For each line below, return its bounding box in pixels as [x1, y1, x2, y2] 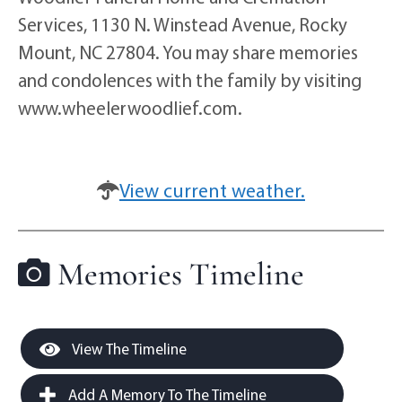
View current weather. [119, 178, 305, 204]
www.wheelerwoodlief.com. [18, 96, 242, 120]
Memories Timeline [50, 255, 304, 294]
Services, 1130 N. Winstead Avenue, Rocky [18, 13, 347, 37]
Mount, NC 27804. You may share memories [18, 40, 358, 65]
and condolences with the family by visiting [18, 68, 362, 92]
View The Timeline [69, 339, 187, 359]
